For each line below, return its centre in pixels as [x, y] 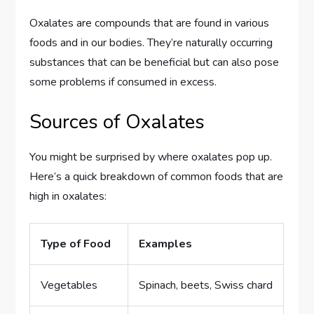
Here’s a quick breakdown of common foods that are [157, 177]
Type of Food [76, 244]
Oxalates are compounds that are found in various [150, 23]
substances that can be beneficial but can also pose [155, 63]
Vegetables [69, 286]
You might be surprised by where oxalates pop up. [151, 157]
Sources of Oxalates [117, 122]
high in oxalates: [68, 197]
